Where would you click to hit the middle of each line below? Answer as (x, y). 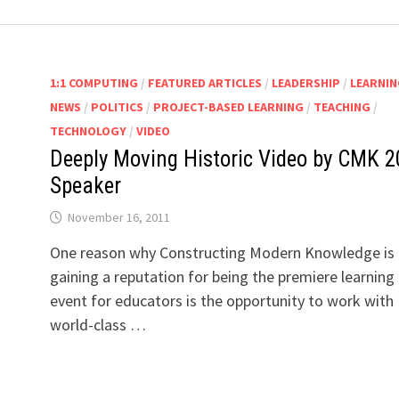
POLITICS (117, 107)
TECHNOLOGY (88, 131)
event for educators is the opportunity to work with (221, 301)
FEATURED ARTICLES (204, 83)
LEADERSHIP (305, 83)
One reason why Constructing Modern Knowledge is (222, 253)
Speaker (85, 186)
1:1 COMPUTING (94, 83)
